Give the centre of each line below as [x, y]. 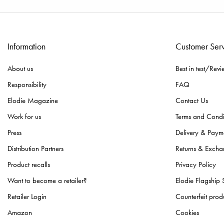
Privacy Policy [196, 165]
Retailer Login [27, 197]
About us [20, 69]
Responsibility [27, 85]
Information [26, 46]
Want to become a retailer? [47, 181]
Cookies [187, 213]
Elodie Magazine [33, 101]
